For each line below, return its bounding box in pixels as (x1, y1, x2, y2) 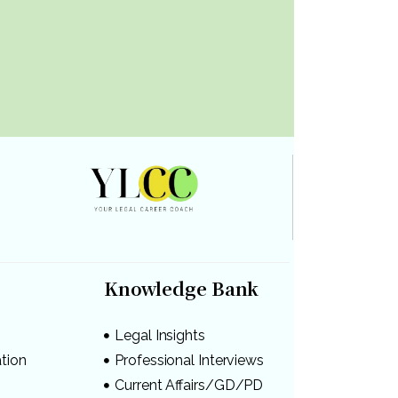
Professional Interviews (115, 351, 264, 369)
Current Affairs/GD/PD (115, 376, 264, 394)
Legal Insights (115, 326, 205, 344)
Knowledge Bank (103, 275, 259, 301)
